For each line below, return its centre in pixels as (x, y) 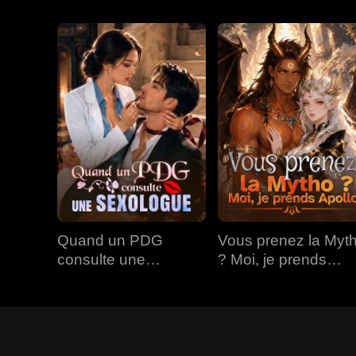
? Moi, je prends (272, 259)
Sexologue (94, 279)
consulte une (101, 259)
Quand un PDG (110, 240)
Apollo (239, 279)
